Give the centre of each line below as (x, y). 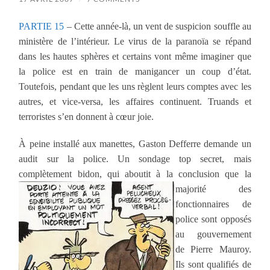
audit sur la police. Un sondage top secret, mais (135, 159)
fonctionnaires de (213, 204)
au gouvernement (213, 234)
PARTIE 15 (42, 26)
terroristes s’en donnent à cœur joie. (86, 116)
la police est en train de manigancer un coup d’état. (135, 71)
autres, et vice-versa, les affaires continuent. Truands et (135, 101)
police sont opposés (213, 219)
